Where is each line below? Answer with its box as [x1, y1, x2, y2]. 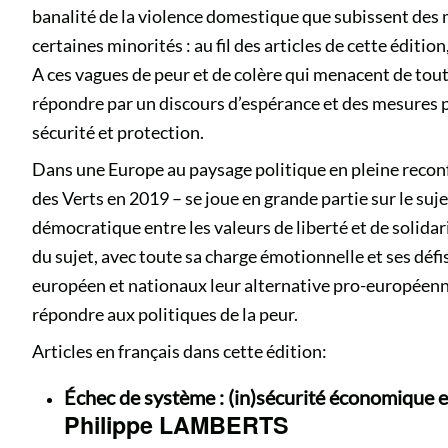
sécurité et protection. [32, 121, 204, 143]
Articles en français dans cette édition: [32, 340, 327, 362]
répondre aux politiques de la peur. [32, 303, 298, 325]
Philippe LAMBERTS [64, 408, 289, 441]
